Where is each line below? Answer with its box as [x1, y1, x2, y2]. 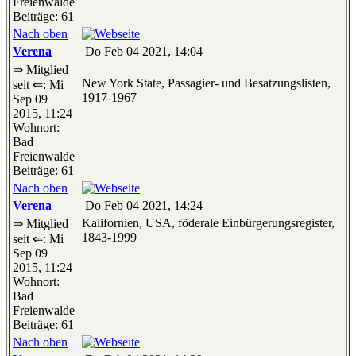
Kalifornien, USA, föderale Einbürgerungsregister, [82, 216, 335, 230]
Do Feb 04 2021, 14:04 [82, 44, 203, 59]
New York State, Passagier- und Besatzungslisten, [82, 76, 331, 91]
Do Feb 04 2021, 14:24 [82, 199, 203, 213]
